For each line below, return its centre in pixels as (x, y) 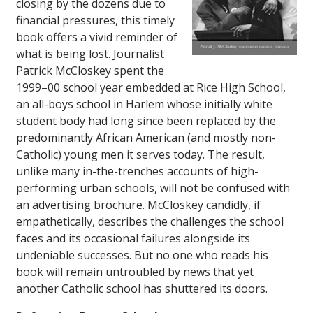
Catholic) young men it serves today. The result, (140, 155)
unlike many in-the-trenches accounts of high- (137, 172)
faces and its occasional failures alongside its (133, 239)
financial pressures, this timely (95, 21)
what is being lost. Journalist (90, 54)
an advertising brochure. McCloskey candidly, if (138, 205)
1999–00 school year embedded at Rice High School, (151, 88)
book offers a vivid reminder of (97, 37)
